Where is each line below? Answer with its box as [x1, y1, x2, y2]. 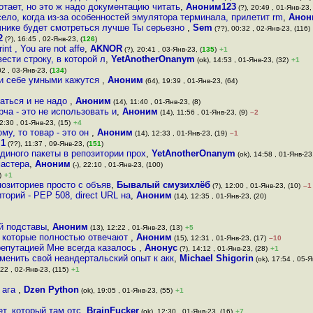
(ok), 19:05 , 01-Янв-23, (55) [79, 286, 173, 294]
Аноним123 [186, 1, 236, 12]
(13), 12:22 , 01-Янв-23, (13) [88, 224, 182, 231]
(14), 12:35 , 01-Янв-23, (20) [172, 192, 266, 200]
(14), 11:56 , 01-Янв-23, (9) [158, 108, 247, 116]
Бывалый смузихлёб [117, 180, 210, 190]
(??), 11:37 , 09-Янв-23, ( [6, 140, 89, 147]
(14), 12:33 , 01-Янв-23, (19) [133, 129, 227, 137]
